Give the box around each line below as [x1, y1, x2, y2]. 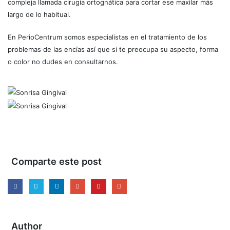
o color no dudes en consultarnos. [8, 57, 118, 66]
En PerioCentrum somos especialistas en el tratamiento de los [8, 32, 207, 41]
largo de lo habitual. [8, 10, 71, 18]
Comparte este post [11, 155, 102, 167]
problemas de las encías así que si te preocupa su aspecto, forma [8, 45, 218, 53]
